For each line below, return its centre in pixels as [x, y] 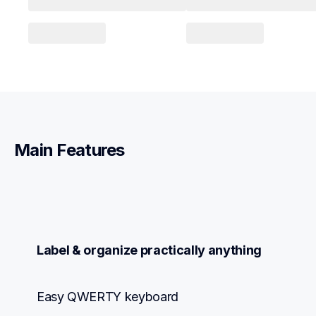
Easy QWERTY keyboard [108, 296]
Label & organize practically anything [150, 250]
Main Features [69, 150]
